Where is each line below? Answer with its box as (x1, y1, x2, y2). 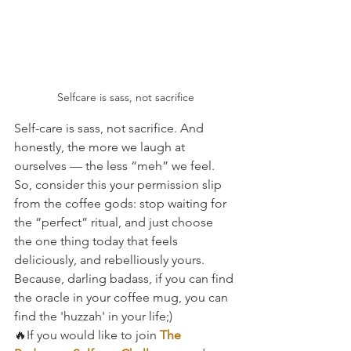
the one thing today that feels (14, 233, 181, 249)
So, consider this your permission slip (14, 177, 225, 193)
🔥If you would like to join (14, 327, 160, 343)
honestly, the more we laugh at (14, 139, 188, 155)
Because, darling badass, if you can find (14, 271, 237, 287)
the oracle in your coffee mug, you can (14, 290, 231, 306)
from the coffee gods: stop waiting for (14, 196, 230, 212)
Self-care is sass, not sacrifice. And (14, 121, 207, 136)
